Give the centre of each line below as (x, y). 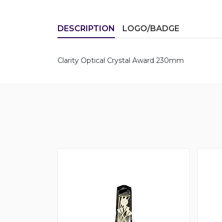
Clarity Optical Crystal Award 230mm (121, 60)
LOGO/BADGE (151, 28)
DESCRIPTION (86, 28)
